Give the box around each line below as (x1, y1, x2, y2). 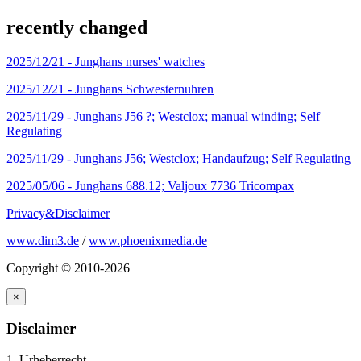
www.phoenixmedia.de (89, 233, 207, 247)
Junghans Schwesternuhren (75, 81, 214, 96)
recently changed (6, 16, 147, 38)
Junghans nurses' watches (75, 54, 205, 68)
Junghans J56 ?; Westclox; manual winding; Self (74, 109, 320, 123)
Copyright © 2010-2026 (6, 260, 130, 275)
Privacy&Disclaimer (6, 205, 110, 220)
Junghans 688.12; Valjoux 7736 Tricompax (75, 178, 294, 193)
